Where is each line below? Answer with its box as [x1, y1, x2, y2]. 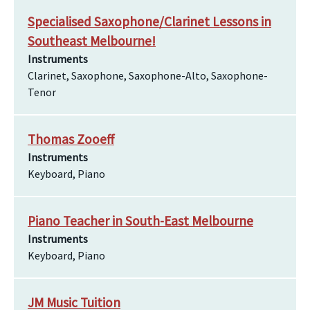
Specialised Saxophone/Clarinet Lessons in [28, 13, 271, 30]
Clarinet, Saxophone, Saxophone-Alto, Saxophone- [28, 69, 268, 82]
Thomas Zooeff [28, 131, 114, 147]
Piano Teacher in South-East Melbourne [28, 212, 253, 229]
